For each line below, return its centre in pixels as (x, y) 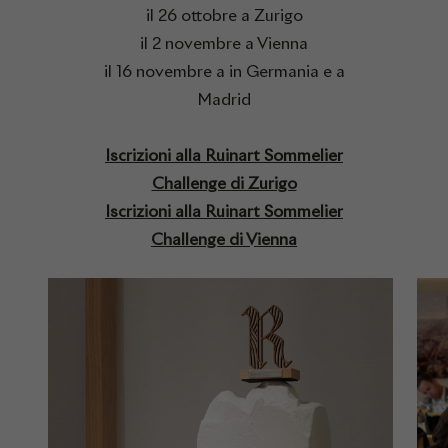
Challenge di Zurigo (224, 183)
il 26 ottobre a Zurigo (224, 15)
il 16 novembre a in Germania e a (224, 71)
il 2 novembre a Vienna (224, 43)
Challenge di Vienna (224, 239)
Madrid (224, 99)
